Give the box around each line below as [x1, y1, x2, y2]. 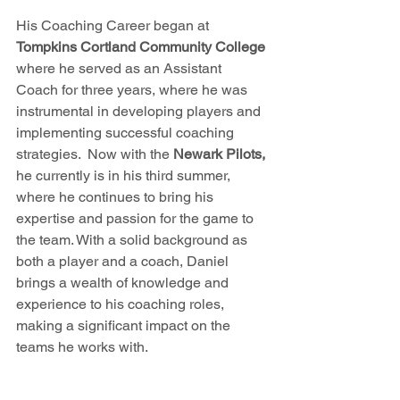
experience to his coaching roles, [16, 296, 228, 312]
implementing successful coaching [16, 124, 237, 141]
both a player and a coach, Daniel [16, 253, 232, 270]
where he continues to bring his [16, 188, 217, 205]
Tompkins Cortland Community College [16, 38, 269, 55]
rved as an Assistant [94, 60, 225, 77]
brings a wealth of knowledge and [16, 274, 232, 291]
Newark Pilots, [173, 146, 269, 162]
